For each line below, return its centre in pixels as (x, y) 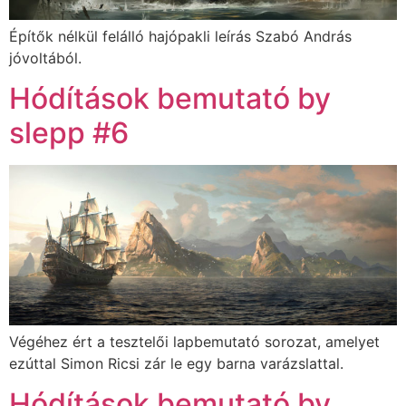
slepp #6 (69, 133)
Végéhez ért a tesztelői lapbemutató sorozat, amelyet (194, 341)
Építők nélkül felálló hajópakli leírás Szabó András (180, 36)
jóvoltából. (45, 58)
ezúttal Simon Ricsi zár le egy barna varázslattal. (176, 363)
